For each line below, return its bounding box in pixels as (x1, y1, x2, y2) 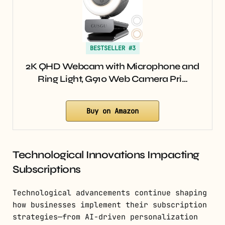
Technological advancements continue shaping (13, 187, 207, 198)
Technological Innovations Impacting (13, 148, 199, 161)
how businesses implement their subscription (13, 199, 207, 210)
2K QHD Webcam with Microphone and (26, 60, 199, 72)
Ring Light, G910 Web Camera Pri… (38, 73, 187, 84)
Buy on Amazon (86, 106, 139, 116)
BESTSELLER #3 (89, 44, 136, 52)
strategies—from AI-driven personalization (13, 211, 198, 222)
